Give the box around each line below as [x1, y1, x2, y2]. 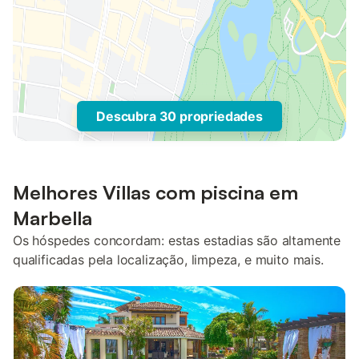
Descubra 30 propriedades [96, 108, 263, 124]
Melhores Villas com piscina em [13, 180, 298, 204]
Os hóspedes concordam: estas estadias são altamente [13, 232, 341, 248]
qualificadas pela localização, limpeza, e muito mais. [13, 252, 324, 268]
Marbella [13, 206, 92, 230]
